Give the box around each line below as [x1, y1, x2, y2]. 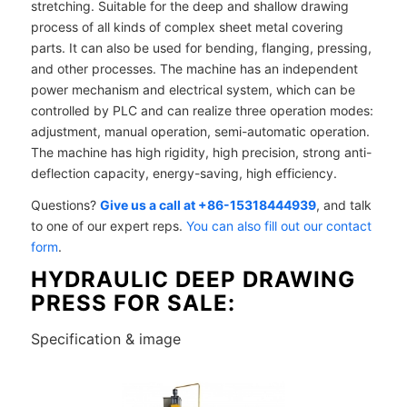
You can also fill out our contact [185, 217, 372, 233]
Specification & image [30, 330, 181, 349]
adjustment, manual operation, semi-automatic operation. [30, 123, 370, 139]
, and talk [315, 196, 372, 213]
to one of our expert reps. [30, 217, 186, 233]
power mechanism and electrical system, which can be [30, 81, 355, 97]
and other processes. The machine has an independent [30, 60, 358, 76]
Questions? [30, 196, 100, 213]
